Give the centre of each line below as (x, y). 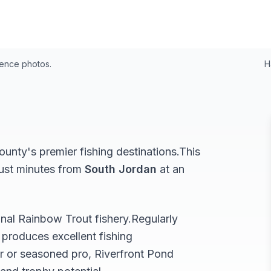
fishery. (112, 219)
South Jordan (121, 169)
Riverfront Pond (134, 254)
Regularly (155, 219)
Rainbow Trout (55, 219)
